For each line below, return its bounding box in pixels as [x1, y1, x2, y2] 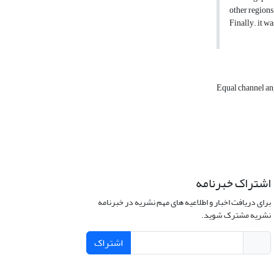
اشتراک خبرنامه [195, 171, 271, 196]
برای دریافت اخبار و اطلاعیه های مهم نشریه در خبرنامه [97, 194, 271, 211]
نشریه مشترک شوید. [201, 207, 271, 224]
